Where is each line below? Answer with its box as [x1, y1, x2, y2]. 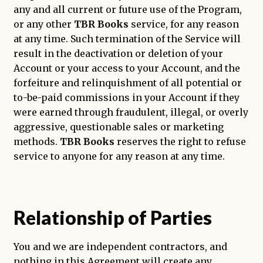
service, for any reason [128, 18, 239, 30]
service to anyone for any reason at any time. [13, 150, 225, 162]
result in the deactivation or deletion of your [13, 47, 223, 59]
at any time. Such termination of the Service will [13, 32, 241, 45]
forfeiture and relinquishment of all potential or [13, 76, 242, 89]
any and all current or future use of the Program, [13, 3, 242, 15]
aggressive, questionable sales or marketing [13, 120, 224, 133]
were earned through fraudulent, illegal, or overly [13, 106, 248, 118]
